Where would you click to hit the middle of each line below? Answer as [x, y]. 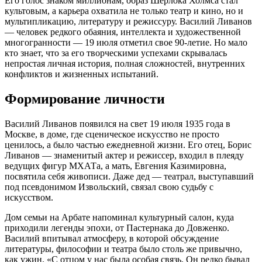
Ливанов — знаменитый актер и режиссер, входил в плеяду [124, 155]
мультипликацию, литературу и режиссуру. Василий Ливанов [128, 21]
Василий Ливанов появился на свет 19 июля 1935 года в [118, 123]
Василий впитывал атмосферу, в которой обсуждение [112, 238]
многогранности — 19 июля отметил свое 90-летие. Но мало [126, 42]
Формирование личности [85, 99]
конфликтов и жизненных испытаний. [82, 74]
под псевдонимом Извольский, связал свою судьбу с [109, 187]
